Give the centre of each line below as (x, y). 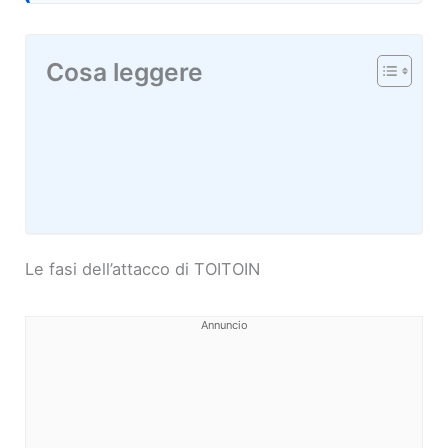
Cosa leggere (125, 72)
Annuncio (224, 325)
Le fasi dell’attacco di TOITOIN (143, 269)
